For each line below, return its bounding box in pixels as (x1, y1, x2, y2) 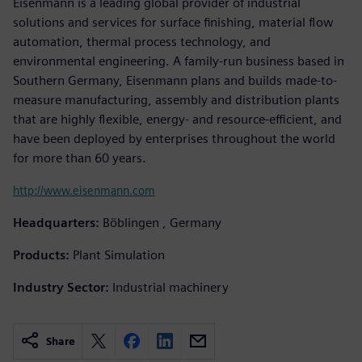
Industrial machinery (112, 279, 229, 295)
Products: (13, 246, 69, 263)
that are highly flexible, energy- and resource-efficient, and (13, 111, 342, 127)
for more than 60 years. (13, 149, 146, 166)
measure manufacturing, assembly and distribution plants (13, 91, 339, 107)
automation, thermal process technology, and (13, 33, 271, 49)
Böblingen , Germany (103, 214, 221, 230)
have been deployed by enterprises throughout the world (13, 130, 335, 146)
